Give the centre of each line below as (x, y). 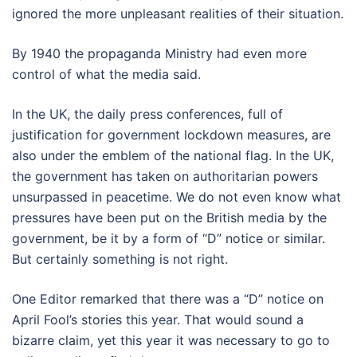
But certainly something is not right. (120, 259)
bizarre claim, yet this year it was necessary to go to (171, 340)
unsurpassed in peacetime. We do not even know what (177, 196)
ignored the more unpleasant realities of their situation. (178, 13)
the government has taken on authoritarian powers (165, 176)
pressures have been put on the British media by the (169, 217)
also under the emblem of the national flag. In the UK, (173, 155)
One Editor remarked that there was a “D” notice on (168, 298)
